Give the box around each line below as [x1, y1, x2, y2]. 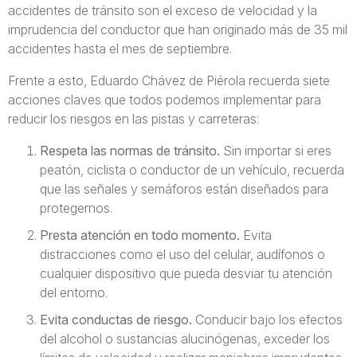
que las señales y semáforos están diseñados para [40, 181, 328, 197]
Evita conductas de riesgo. [40, 312, 195, 328]
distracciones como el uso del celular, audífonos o [40, 246, 325, 262]
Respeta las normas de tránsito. [40, 143, 220, 159]
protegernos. [40, 200, 112, 216]
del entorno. [40, 284, 108, 300]
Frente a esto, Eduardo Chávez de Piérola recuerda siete [8, 73, 330, 88]
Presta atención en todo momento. [40, 227, 243, 243]
